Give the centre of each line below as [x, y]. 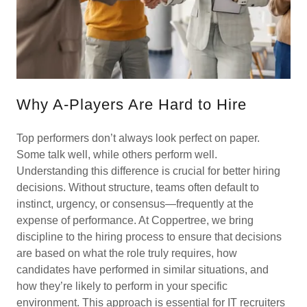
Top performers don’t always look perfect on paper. [138, 138]
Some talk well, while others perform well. [117, 155]
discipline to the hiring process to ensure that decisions [149, 237]
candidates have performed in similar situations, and [143, 270]
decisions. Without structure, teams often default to [138, 188]
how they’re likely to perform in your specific [122, 286]
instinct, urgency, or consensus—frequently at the [135, 204]
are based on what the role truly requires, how [127, 254]
